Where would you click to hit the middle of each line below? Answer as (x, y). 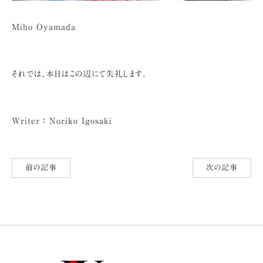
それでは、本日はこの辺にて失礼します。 (79, 74)
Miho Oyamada (44, 27)
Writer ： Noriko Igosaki (62, 121)
